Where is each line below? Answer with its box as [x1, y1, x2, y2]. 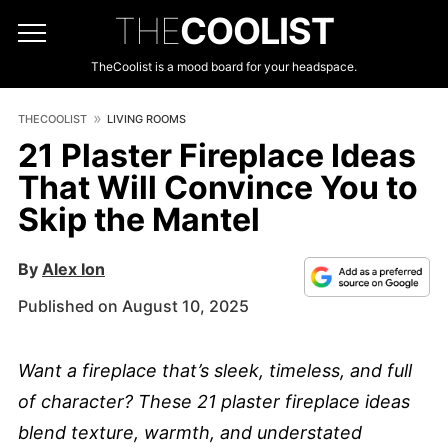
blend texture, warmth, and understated [18, 422, 362, 443]
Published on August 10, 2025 [18, 296, 249, 316]
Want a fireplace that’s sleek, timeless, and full [18, 360, 412, 381]
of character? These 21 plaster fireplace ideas [18, 391, 410, 412]
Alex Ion [42, 259, 105, 279]
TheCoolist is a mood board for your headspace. [91, 59, 357, 74]
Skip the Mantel [18, 200, 260, 239]
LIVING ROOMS [107, 112, 186, 126]
